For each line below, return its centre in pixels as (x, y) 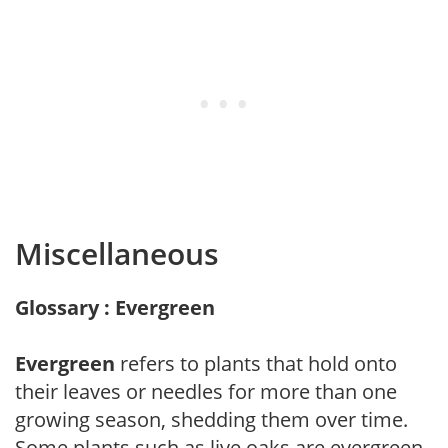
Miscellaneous (117, 253)
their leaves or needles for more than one (206, 391)
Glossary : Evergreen (115, 307)
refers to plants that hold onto (256, 363)
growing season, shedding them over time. (211, 419)
